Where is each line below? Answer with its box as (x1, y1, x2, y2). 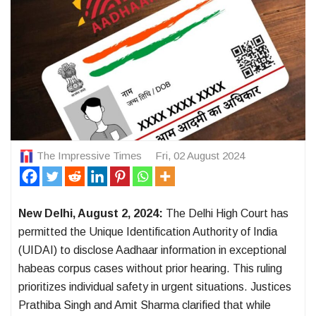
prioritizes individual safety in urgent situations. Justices (18, 281, 291, 293)
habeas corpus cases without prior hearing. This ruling (18, 262, 282, 275)
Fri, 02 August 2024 (155, 149, 245, 162)
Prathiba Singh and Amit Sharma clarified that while (18, 299, 271, 312)
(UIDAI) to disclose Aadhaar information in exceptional (18, 244, 286, 257)
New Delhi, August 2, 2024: (18, 207, 163, 220)
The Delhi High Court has (163, 207, 288, 220)
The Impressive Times (37, 149, 142, 162)
